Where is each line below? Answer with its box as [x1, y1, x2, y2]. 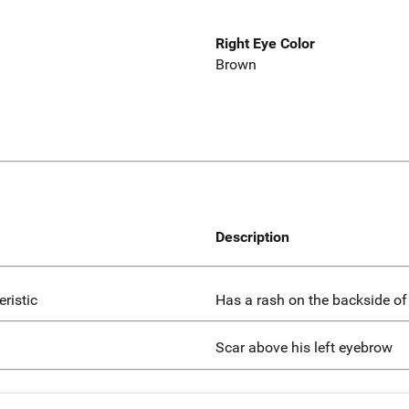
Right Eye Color [215, 35, 315, 53]
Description [215, 227, 289, 246]
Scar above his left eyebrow [215, 339, 393, 357]
